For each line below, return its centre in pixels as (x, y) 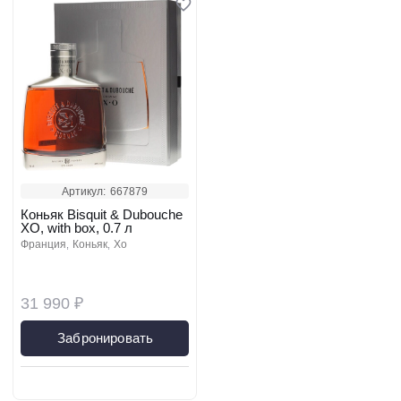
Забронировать (106, 338)
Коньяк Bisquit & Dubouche (102, 214)
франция (47, 244)
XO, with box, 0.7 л (77, 228)
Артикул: (84, 192)
